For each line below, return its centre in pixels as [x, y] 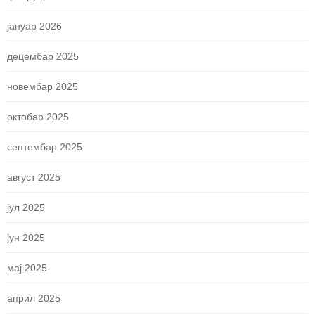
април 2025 [34, 298]
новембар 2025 [43, 87]
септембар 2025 [45, 147]
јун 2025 [26, 238]
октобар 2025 [38, 117]
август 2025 [34, 178]
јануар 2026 [34, 26]
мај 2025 [27, 268]
